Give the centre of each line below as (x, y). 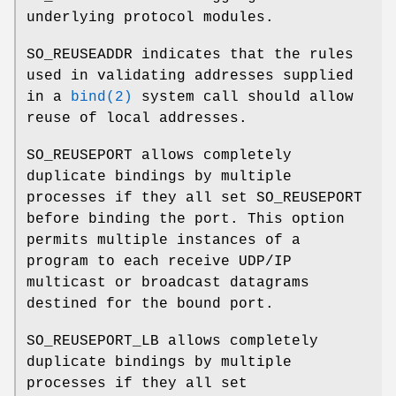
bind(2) (102, 98)
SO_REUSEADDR (80, 55)
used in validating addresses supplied (190, 76)
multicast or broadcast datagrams (168, 283)
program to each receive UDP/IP (159, 262)
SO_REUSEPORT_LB (93, 342)
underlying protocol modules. (150, 18)
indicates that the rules (243, 55)
